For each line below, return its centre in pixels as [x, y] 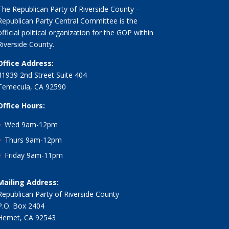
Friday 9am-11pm [33, 155]
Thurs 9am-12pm [33, 140]
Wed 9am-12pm [31, 125]
